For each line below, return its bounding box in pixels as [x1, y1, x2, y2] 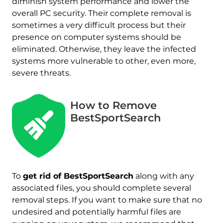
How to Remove [70, 99, 157, 112]
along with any [133, 171, 194, 181]
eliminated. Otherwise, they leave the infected [11, 44, 196, 54]
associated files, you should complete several [11, 183, 191, 193]
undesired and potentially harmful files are [11, 207, 181, 217]
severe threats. [11, 68, 71, 78]
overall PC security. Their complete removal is [11, 8, 191, 18]
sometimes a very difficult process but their [11, 20, 186, 30]
